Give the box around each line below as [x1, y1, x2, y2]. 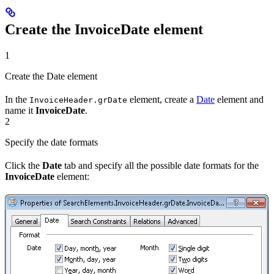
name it [5, 105, 35, 116]
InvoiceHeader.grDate [29, 95, 127, 105]
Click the [5, 160, 42, 171]
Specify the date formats [5, 137, 98, 148]
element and [215, 94, 264, 105]
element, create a [127, 94, 196, 105]
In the [5, 94, 29, 105]
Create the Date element [5, 71, 97, 82]
